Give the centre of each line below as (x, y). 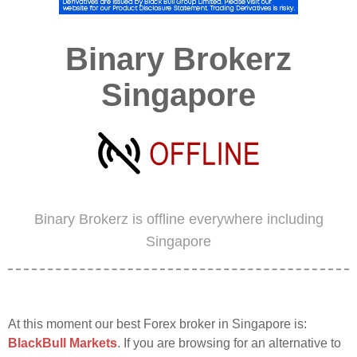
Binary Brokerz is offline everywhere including (178, 219)
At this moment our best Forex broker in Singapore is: (157, 324)
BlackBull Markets (63, 343)
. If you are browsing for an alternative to (229, 343)
